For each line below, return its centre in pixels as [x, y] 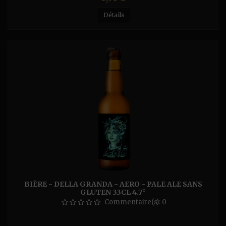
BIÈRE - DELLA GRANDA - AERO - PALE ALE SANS [113, 184]
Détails [114, 15]
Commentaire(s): [133, 202]
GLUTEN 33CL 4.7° [113, 192]
